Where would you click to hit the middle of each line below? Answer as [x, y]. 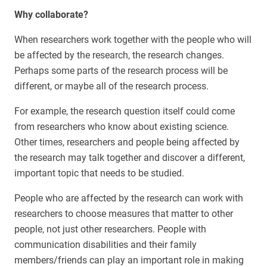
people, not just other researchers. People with [110, 229]
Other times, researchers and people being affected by [127, 142]
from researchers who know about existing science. [122, 127]
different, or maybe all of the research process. [111, 86]
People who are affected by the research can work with [129, 198]
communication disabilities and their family [105, 245]
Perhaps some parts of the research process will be [121, 71]
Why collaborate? [51, 15]
